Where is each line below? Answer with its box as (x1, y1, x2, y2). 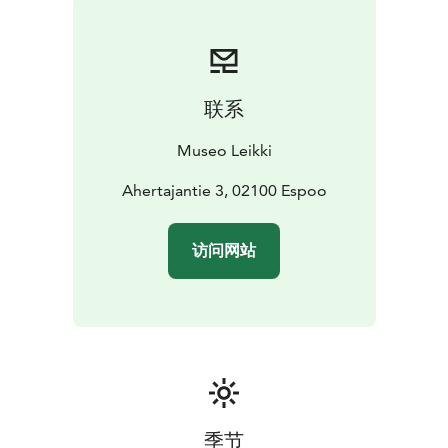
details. (24, 12, 76, 32)
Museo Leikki (176, 140, 272, 160)
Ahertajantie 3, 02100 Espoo (121, 180, 327, 200)
